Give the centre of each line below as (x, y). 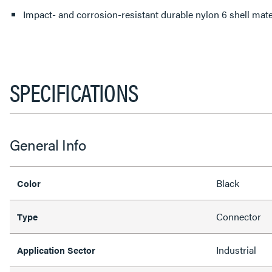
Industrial (236, 250)
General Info (48, 144)
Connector (239, 216)
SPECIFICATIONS (74, 92)
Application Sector (56, 250)
